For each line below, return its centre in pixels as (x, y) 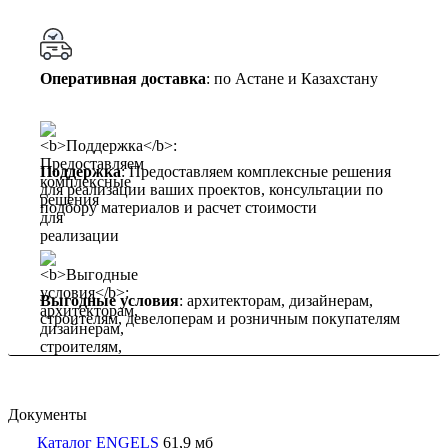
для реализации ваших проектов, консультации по (211, 190)
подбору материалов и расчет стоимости (178, 208)
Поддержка (80, 172)
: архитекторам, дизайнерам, (276, 301)
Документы (47, 415)
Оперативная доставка (123, 79)
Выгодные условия (109, 301)
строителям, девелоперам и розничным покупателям (220, 319)
